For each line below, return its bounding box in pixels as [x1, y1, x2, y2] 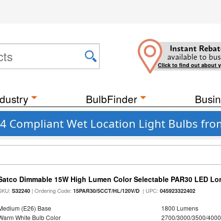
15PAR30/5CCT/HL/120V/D [73, 187, 140, 194]
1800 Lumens [161, 204, 198, 212]
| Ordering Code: [30, 186, 74, 194]
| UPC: [140, 186, 160, 194]
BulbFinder [86, 91, 137, 106]
